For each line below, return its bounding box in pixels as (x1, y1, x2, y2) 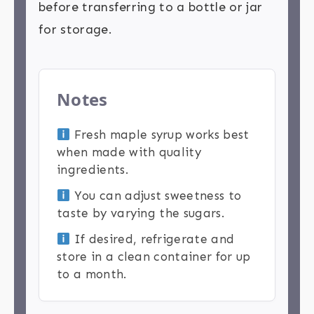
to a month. (57, 267, 127, 282)
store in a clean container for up (57, 250, 251, 264)
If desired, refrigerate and (70, 232, 235, 247)
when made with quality (57, 145, 202, 160)
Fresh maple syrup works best (70, 128, 250, 142)
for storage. (39, 22, 112, 38)
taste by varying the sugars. (57, 206, 224, 221)
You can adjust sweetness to (70, 189, 242, 203)
